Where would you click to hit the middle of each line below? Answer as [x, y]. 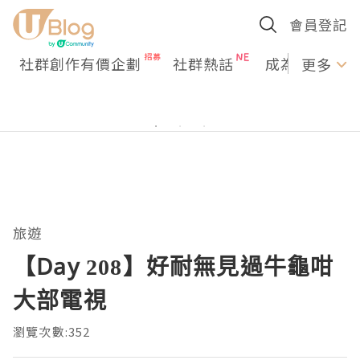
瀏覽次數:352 [52, 331]
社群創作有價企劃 [80, 63]
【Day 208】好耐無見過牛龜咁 [174, 266]
